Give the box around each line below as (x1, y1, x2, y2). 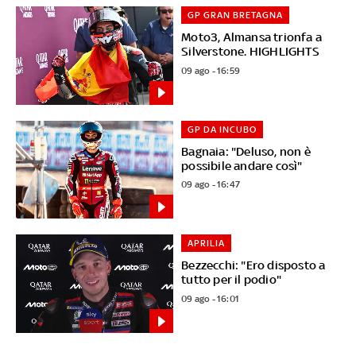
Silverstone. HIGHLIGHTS (181, 44, 319, 58)
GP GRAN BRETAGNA (188, 9, 284, 21)
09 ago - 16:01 (181, 293, 240, 305)
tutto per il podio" (181, 273, 282, 287)
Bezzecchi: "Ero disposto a (181, 258, 326, 273)
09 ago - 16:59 (181, 64, 241, 76)
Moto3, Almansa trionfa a (181, 29, 323, 44)
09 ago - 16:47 (181, 179, 241, 191)
